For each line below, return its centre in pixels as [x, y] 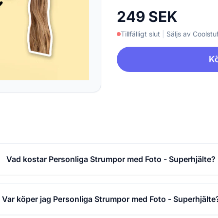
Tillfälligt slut [140, 34]
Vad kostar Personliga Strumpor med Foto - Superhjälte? [111, 159]
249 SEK [147, 17]
